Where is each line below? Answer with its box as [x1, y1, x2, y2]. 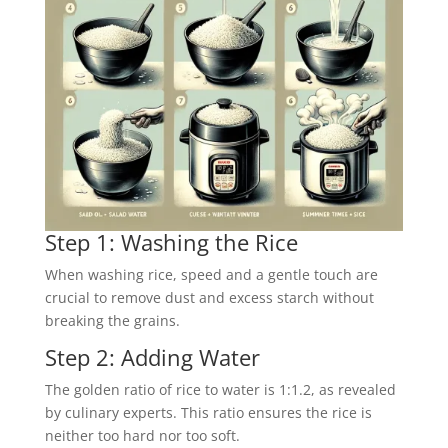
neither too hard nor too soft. [44, 425, 240, 445]
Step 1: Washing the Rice [44, 226, 298, 257]
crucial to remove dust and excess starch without [44, 287, 374, 307]
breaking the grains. [44, 310, 180, 330]
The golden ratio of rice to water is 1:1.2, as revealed [44, 379, 396, 399]
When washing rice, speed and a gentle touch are [44, 264, 378, 284]
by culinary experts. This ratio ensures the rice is [44, 402, 372, 422]
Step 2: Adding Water [44, 341, 260, 372]
